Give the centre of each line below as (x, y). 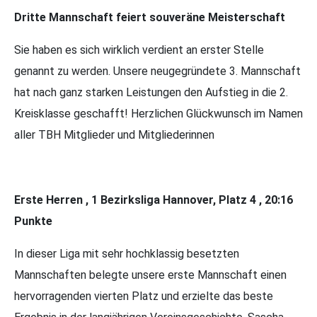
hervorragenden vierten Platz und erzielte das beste (144, 296)
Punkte (33, 221)
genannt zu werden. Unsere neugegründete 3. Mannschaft (157, 71)
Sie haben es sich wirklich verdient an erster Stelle (139, 50)
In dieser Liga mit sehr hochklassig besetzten (127, 253)
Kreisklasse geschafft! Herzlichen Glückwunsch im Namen (158, 113)
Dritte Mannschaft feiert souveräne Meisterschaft (150, 17)
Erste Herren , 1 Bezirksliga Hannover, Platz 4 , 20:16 (154, 200)
